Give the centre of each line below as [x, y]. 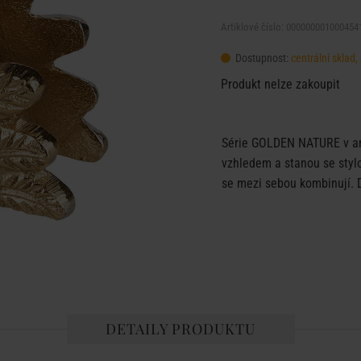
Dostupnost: [262, 58]
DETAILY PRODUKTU [180, 329]
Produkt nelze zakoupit [280, 84]
